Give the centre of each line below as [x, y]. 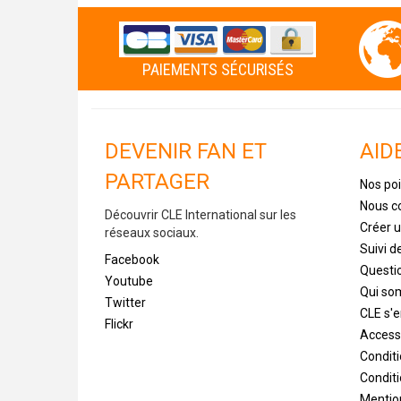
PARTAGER [157, 181]
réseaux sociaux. [152, 232]
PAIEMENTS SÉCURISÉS [218, 69]
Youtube [129, 281]
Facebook [132, 259]
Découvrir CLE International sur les [200, 214]
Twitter [125, 302]
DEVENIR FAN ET [186, 151]
